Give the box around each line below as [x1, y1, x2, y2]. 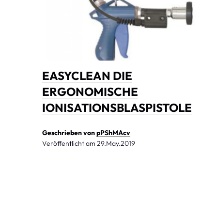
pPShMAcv [96, 128, 130, 137]
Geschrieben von [42, 128, 96, 137]
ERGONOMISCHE [42, 84, 138, 99]
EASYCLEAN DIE [42, 68, 132, 83]
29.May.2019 [97, 139, 135, 148]
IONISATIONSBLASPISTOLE [42, 100, 192, 115]
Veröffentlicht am [42, 139, 97, 148]
